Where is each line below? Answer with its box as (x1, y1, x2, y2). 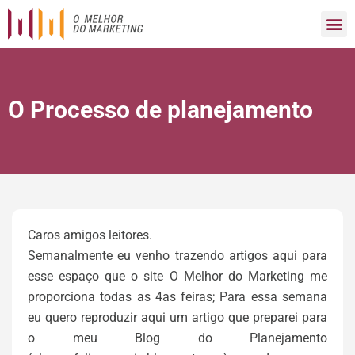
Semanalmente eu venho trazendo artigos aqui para (28, 248, 327, 263)
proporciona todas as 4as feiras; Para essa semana (28, 289, 327, 304)
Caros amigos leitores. (28, 227, 152, 242)
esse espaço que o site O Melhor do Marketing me (28, 269, 327, 284)
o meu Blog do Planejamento (28, 330, 327, 345)
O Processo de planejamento (8, 96, 313, 124)
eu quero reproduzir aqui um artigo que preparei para (28, 310, 327, 325)
